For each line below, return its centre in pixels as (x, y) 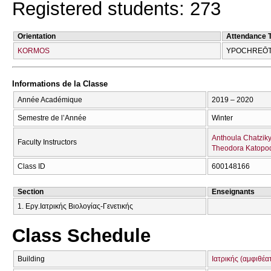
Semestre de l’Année (52, 118)
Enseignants (233, 191)
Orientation (37, 36)
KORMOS (34, 51)
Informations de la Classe (60, 84)
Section (31, 191)
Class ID (31, 166)
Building (31, 259)
